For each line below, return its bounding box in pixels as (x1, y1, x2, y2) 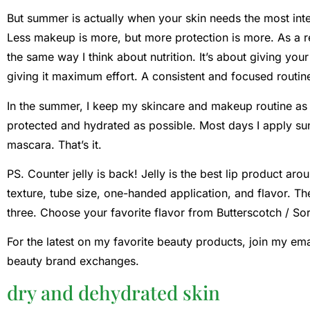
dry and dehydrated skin (7, 279, 220, 305)
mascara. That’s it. (7, 137, 102, 152)
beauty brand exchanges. (7, 254, 139, 268)
